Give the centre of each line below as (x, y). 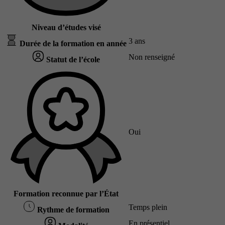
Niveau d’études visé (66, 28)
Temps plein (148, 207)
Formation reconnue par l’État (66, 194)
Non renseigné (152, 57)
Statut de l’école (72, 60)
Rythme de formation (72, 210)
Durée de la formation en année (72, 44)
